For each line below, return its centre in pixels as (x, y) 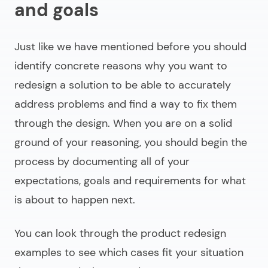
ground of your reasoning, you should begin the (131, 143)
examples (38, 253)
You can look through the (77, 234)
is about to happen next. (75, 200)
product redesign (183, 234)
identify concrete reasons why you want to (121, 66)
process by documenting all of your (102, 162)
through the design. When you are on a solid (123, 124)
